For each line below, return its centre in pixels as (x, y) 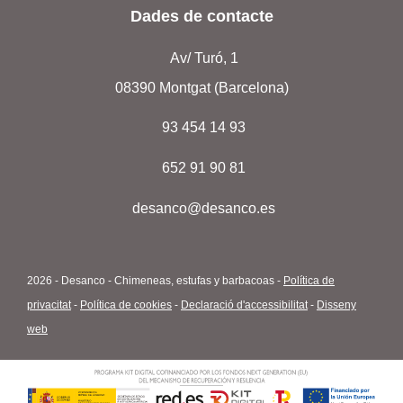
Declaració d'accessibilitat (244, 305)
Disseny (336, 305)
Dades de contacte (201, 17)
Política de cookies (126, 305)
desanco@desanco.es (204, 208)
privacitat (49, 305)
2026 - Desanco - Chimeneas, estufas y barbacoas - (155, 281)
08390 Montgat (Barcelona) (201, 88)
